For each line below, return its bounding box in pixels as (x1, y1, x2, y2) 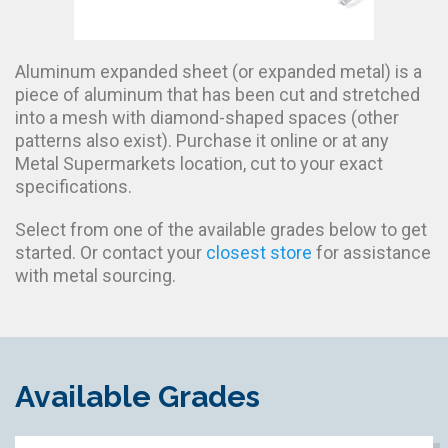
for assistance (312, 241, 431, 263)
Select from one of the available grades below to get (15, 218, 427, 240)
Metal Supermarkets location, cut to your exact (15, 152, 383, 174)
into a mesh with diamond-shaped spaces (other (15, 106, 399, 128)
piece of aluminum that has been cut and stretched (15, 83, 420, 105)
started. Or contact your (15, 241, 206, 263)
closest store (206, 241, 312, 263)
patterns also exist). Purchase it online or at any (15, 129, 389, 151)
